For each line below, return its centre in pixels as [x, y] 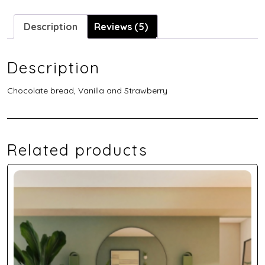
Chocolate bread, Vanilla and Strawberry [87, 90]
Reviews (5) [121, 27]
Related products [77, 150]
